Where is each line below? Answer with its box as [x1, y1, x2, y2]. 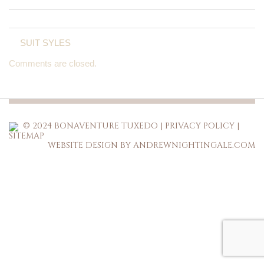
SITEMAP [9, 130, 44, 141]
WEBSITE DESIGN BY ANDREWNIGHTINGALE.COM [48, 139, 255, 151]
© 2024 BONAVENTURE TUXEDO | [18, 120, 165, 132]
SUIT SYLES [20, 38, 71, 48]
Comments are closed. [9, 58, 97, 69]
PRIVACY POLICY [165, 120, 235, 132]
